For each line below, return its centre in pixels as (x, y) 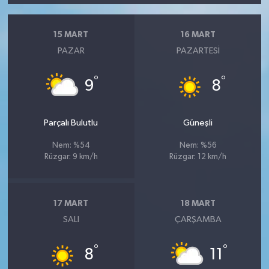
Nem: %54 (71, 146)
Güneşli (198, 123)
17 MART (71, 203)
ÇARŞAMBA (198, 220)
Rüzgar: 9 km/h (71, 157)
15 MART (71, 35)
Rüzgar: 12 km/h (198, 157)
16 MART (198, 35)
